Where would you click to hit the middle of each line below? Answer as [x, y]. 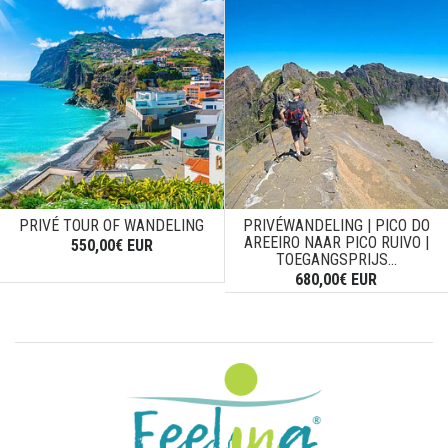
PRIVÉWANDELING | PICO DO [336, 225]
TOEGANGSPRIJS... [336, 259]
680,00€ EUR [336, 279]
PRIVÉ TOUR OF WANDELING [112, 225]
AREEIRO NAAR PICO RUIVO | [336, 242]
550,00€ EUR [111, 245]
